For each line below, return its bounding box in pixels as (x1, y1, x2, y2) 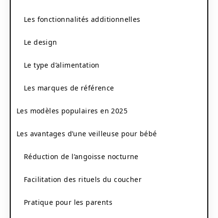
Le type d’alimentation (24, 60, 100, 70)
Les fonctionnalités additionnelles (24, 14, 141, 24)
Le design (24, 37, 57, 47)
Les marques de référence (24, 83, 114, 92)
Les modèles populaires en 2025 (17, 106, 127, 115)
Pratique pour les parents (24, 197, 112, 207)
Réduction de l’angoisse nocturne (24, 151, 139, 161)
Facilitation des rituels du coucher (24, 174, 142, 184)
